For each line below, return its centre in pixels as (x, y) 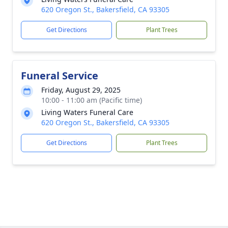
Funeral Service (60, 76)
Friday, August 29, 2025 (81, 90)
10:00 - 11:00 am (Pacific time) (92, 100)
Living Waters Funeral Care (87, 112)
